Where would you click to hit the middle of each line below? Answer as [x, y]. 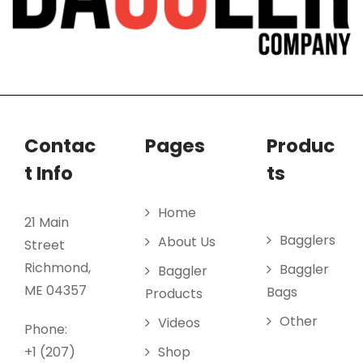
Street [45, 245]
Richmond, [58, 268]
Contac [60, 146]
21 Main [47, 222]
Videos [179, 323]
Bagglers [307, 240]
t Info [49, 173]
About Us [187, 242]
